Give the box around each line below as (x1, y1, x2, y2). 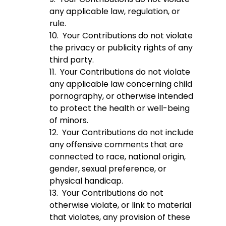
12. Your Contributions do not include (49, 127, 194, 139)
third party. (49, 54, 94, 66)
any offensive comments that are (49, 139, 183, 151)
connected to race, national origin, (49, 151, 186, 163)
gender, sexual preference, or (49, 163, 166, 175)
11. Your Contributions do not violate (49, 66, 190, 78)
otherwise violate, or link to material (49, 199, 191, 211)
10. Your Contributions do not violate (49, 30, 193, 42)
